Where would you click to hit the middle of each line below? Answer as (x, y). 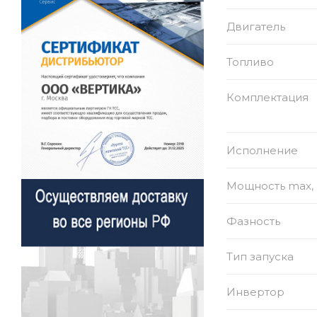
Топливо (250, 62)
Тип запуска (260, 256)
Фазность (253, 221)
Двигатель (256, 26)
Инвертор (255, 292)
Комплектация (267, 97)
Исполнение (262, 150)
